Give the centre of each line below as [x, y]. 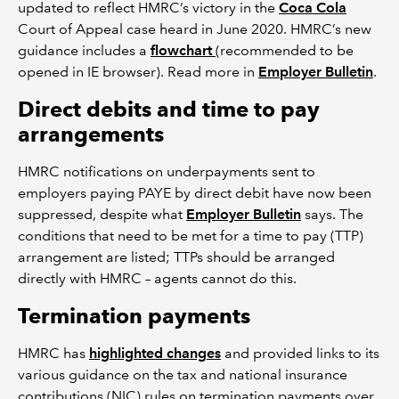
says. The [332, 214]
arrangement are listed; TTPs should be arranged [176, 257]
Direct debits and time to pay [169, 109]
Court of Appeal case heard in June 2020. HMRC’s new [195, 29]
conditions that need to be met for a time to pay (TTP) [191, 236]
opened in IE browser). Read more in [138, 72]
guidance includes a [84, 50]
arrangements [91, 134]
